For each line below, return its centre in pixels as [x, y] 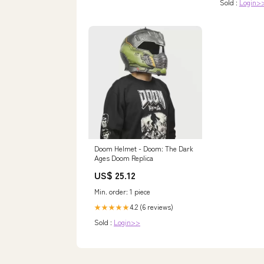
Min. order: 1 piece [122, 192]
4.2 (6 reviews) [151, 207]
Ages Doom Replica [124, 158]
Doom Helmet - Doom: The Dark [144, 148]
